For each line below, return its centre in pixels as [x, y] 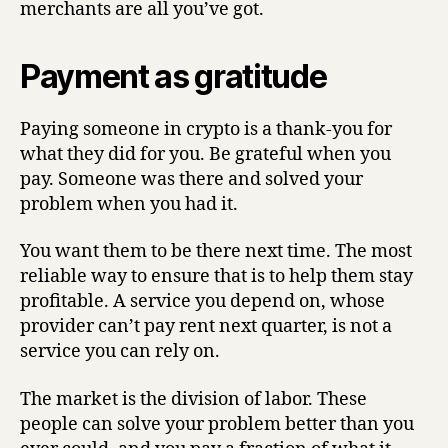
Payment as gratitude [173, 76]
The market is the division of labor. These [193, 399]
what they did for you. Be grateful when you [205, 154]
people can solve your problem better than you [217, 424]
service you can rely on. [120, 352]
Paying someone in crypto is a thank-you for [206, 129]
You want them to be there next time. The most [216, 252]
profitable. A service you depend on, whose [202, 302]
